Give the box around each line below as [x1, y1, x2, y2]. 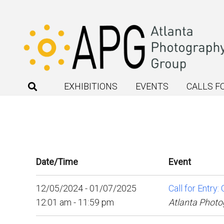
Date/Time [36, 156, 78, 167]
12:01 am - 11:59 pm [36, 197, 114, 207]
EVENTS [135, 81, 168, 91]
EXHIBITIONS [63, 81, 117, 91]
